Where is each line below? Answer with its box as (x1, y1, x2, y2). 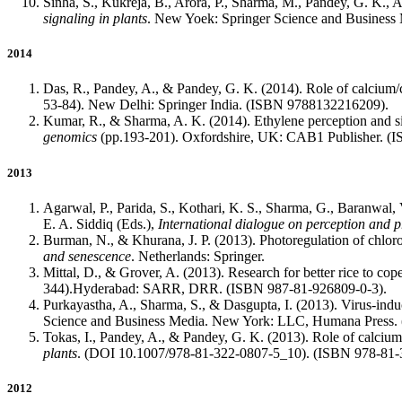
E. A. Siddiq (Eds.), (43, 215, 158, 232)
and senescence (43, 248, 131, 264)
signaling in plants (43, 11, 147, 27)
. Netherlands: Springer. (131, 248, 265, 264)
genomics (43, 129, 100, 145)
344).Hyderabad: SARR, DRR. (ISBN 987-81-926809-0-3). (43, 280, 387, 296)
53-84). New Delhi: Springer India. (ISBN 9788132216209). (43, 97, 389, 113)
